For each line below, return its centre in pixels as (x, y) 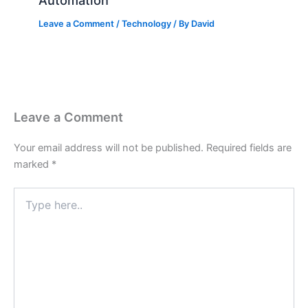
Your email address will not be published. (109, 148)
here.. (26, 207)
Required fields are (249, 148)
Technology (147, 24)
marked (33, 164)
